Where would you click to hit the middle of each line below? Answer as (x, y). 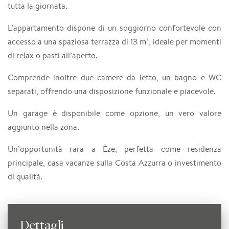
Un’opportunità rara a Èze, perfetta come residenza (114, 149)
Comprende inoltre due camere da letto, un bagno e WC (114, 77)
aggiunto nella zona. (43, 127)
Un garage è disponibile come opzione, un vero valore (114, 113)
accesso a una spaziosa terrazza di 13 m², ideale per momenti (114, 41)
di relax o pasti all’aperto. (53, 55)
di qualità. (25, 176)
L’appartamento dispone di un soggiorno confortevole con (114, 28)
